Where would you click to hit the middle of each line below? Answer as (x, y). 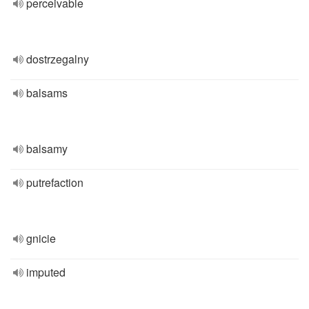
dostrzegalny (58, 59)
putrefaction (55, 182)
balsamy (47, 149)
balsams (47, 93)
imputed (46, 272)
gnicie (41, 238)
